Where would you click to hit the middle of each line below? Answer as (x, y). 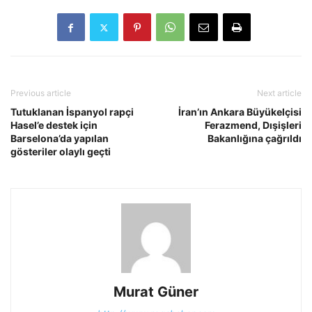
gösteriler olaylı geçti (61, 152)
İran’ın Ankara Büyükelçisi (240, 112)
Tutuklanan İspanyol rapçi (72, 112)
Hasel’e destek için (54, 125)
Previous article (41, 93)
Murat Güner (156, 292)
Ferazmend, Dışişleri (253, 125)
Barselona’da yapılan (60, 139)
